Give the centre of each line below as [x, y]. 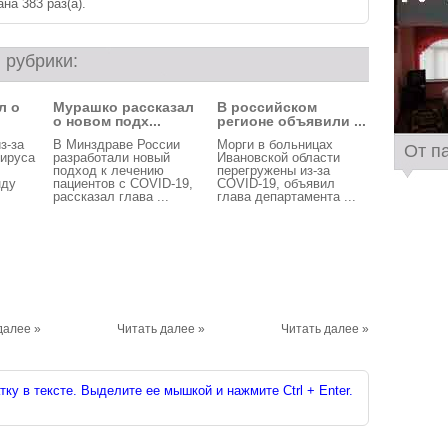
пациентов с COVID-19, [123, 183]
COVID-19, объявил [276, 183]
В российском [267, 107]
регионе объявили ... [291, 121]
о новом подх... [107, 121]
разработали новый [111, 157]
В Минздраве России [116, 144]
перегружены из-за [273, 170]
